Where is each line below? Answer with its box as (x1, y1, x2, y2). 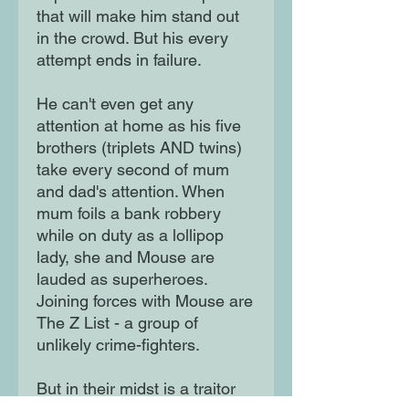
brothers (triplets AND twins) (37, 138, 242, 158)
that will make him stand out (37, 6, 239, 26)
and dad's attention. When (37, 182, 225, 202)
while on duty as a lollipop (37, 225, 224, 246)
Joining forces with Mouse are (37, 291, 253, 311)
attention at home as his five (37, 116, 241, 136)
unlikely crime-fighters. (37, 335, 200, 355)
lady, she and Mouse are (37, 247, 215, 267)
